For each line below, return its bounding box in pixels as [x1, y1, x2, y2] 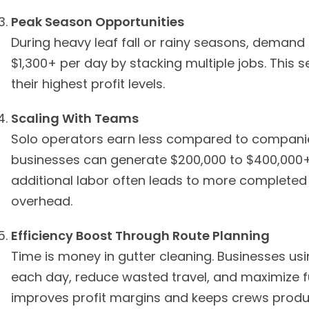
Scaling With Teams [11, 110, 139, 127]
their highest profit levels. [11, 75, 165, 92]
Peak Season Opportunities [11, 13, 184, 30]
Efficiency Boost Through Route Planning [11, 227, 270, 244]
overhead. [11, 192, 72, 210]
